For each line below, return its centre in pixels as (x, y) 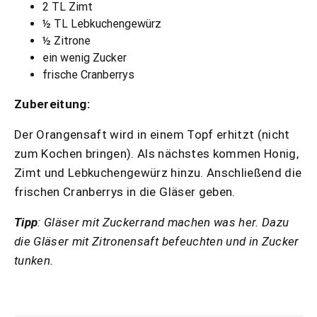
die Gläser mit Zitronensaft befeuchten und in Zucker (157, 241)
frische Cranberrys (88, 75)
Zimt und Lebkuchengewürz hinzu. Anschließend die (158, 173)
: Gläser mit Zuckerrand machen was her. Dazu (163, 222)
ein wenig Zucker (85, 58)
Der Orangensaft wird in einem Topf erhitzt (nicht (152, 134)
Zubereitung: (52, 104)
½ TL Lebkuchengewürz (102, 24)
